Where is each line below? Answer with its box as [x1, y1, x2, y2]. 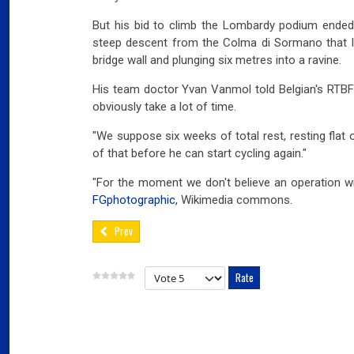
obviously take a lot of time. [92, 99, 236, 114]
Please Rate [143, 267, 205, 281]
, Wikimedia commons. [175, 192, 292, 207]
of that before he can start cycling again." [92, 145, 307, 160]
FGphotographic [92, 192, 175, 207]
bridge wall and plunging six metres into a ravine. [92, 52, 341, 67]
